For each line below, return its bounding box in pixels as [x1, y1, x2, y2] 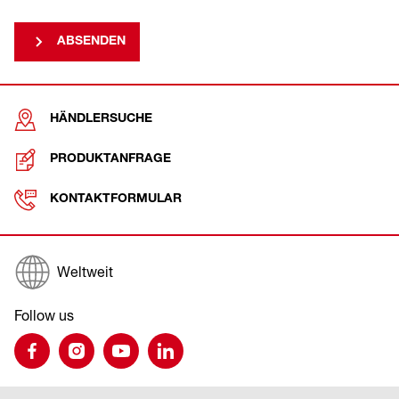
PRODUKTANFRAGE [50, 153, 171, 166]
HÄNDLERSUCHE [50, 113, 152, 126]
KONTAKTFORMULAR [50, 193, 182, 206]
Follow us [14, 306, 74, 324]
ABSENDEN [57, 35, 126, 48]
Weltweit [57, 262, 113, 281]
